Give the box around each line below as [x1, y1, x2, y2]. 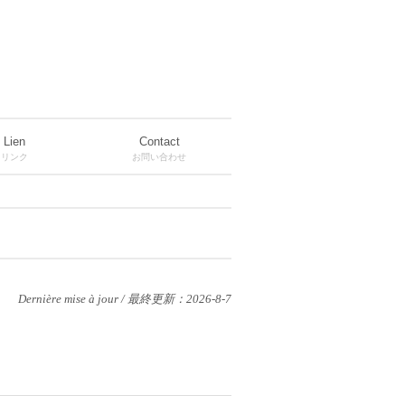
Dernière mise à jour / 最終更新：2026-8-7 [18, 292, 231, 306]
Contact [138, 135, 180, 148]
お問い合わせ [132, 152, 186, 162]
